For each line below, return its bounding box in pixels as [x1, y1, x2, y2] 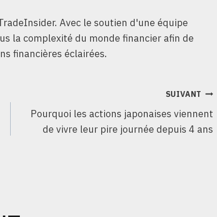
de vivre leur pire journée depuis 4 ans [43, 122, 214, 136]
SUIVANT [165, 89, 202, 99]
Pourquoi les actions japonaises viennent [31, 107, 214, 120]
